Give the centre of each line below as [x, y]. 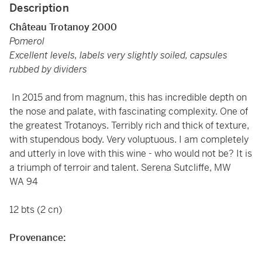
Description [39, 8]
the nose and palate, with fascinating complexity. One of [129, 111]
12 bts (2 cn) [36, 210]
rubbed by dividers [48, 69]
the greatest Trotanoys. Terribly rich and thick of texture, [129, 125]
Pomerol [27, 41]
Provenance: [38, 238]
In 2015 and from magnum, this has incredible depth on [128, 97]
